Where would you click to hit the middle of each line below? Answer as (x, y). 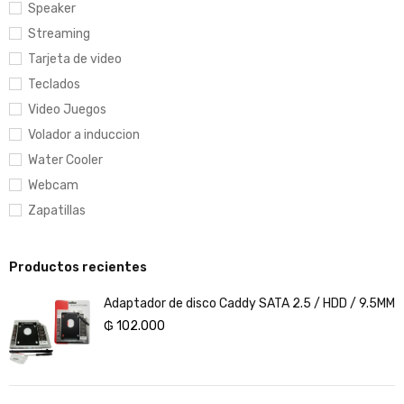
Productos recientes (78, 267)
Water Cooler (65, 160)
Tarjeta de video (75, 59)
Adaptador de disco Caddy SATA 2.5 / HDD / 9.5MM (249, 303)
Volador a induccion (84, 134)
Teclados (54, 84)
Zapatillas (57, 210)
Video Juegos (67, 109)
